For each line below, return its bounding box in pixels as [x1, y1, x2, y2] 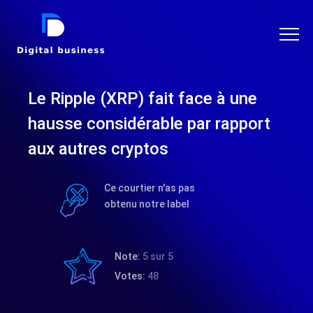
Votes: [115, 270, 148, 282]
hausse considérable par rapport [28, 114, 270, 133]
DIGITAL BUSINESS [14, 13, 103, 23]
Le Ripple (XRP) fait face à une [28, 89, 257, 108]
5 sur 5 [143, 250, 174, 262]
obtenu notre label [104, 198, 190, 210]
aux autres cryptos [28, 139, 168, 159]
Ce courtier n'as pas [104, 182, 196, 194]
